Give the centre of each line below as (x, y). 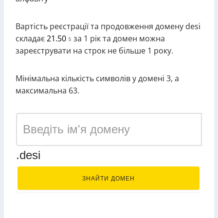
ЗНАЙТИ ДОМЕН (109, 179)
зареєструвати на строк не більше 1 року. (94, 51)
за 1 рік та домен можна (118, 38)
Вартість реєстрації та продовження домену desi (108, 26)
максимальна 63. (47, 91)
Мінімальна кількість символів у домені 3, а (97, 78)
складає (31, 38)
